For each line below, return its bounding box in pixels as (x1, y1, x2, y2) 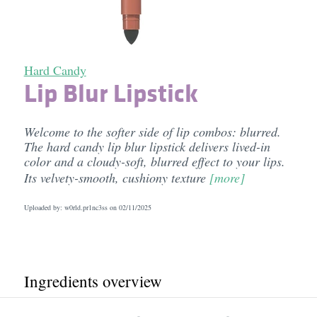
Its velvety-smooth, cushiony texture (23, 169, 209, 186)
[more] (209, 169, 245, 186)
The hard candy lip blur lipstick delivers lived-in (23, 138, 270, 155)
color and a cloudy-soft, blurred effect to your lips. (23, 153, 285, 170)
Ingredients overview (23, 270, 162, 292)
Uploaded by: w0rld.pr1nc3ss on (23, 202, 119, 212)
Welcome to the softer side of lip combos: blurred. (23, 123, 281, 140)
